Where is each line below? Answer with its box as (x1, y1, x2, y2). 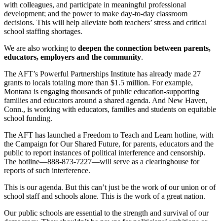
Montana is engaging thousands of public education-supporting (4, 87, 199, 96)
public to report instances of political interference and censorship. (4, 148, 205, 157)
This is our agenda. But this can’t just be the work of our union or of (4, 183, 216, 191)
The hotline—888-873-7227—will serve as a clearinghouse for (4, 157, 199, 166)
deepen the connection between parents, (78, 43, 211, 52)
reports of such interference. (4, 166, 90, 175)
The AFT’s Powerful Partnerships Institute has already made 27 (4, 69, 201, 78)
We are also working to (4, 43, 78, 52)
